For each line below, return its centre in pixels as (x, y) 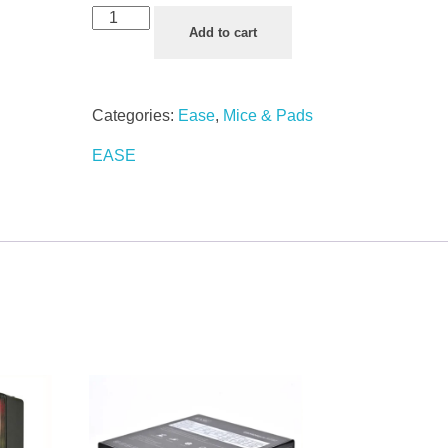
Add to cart (223, 32)
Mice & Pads (267, 115)
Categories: (134, 115)
